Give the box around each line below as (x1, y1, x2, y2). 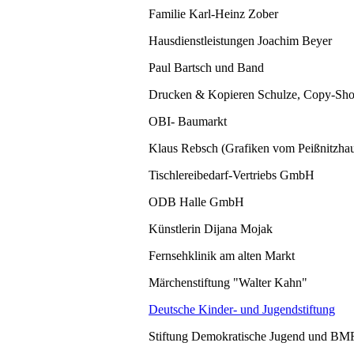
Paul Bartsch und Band (149, 61, 264, 75)
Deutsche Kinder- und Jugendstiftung (149, 303, 335, 317)
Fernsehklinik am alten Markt (149, 249, 295, 263)
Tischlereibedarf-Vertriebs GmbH (149, 168, 314, 183)
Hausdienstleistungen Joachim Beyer (149, 34, 332, 48)
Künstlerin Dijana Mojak (149, 222, 273, 236)
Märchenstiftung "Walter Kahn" (149, 276, 307, 290)
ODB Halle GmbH (149, 195, 244, 209)
